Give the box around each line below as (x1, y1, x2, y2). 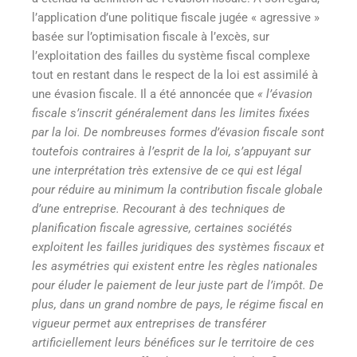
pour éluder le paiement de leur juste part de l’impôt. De (32, 278, 324, 293)
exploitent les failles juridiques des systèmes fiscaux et (32, 240, 324, 255)
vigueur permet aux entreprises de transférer (32, 316, 266, 331)
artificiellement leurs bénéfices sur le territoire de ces (32, 335, 315, 351)
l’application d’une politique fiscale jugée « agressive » (32, 10, 320, 25)
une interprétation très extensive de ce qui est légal (32, 163, 302, 178)
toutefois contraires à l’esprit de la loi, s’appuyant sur (32, 144, 311, 159)
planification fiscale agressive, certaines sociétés (32, 221, 292, 236)
